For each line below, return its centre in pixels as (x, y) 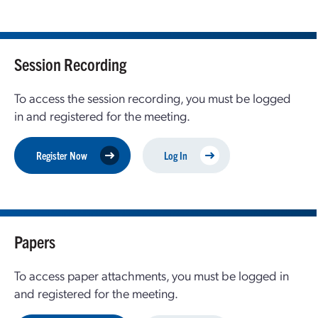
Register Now (62, 155)
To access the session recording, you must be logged (153, 98)
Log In (176, 155)
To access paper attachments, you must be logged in (152, 275)
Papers (35, 241)
